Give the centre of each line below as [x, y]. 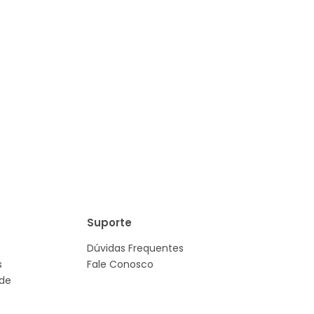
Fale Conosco [121, 264]
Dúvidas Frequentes [136, 248]
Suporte [110, 223]
